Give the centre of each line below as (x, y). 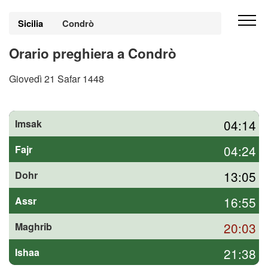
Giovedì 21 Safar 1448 (57, 79)
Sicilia (31, 23)
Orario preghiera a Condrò (93, 53)
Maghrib (33, 226)
